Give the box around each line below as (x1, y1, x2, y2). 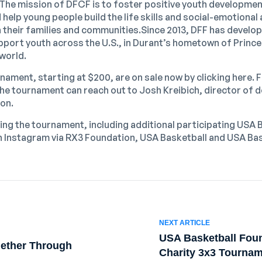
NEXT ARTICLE (159, 219, 210, 227)
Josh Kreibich (139, 84, 199, 96)
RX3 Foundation (65, 132, 135, 143)
